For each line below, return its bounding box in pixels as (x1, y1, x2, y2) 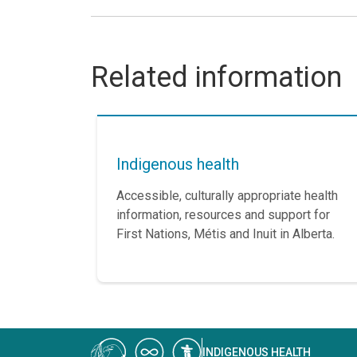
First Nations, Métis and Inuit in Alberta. (116, 226, 335, 241)
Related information (91, 61, 342, 94)
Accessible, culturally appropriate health (116, 188, 338, 203)
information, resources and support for (116, 207, 330, 222)
